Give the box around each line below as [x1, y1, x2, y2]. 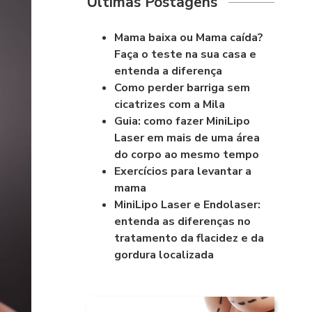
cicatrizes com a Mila [114, 96, 226, 112]
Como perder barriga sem [114, 79, 251, 95]
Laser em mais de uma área [114, 130, 260, 146]
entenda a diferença [114, 63, 223, 79]
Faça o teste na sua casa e [114, 46, 257, 62]
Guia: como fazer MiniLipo [114, 113, 251, 129]
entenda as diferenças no [114, 213, 251, 229]
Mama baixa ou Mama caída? [114, 29, 264, 45]
